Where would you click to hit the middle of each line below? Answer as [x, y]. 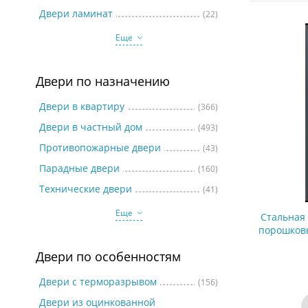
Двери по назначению [103, 81]
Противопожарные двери [100, 147]
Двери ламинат [76, 13]
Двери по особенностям [108, 256]
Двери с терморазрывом [98, 282]
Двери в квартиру [82, 106]
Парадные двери [79, 168]
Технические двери [86, 189]
